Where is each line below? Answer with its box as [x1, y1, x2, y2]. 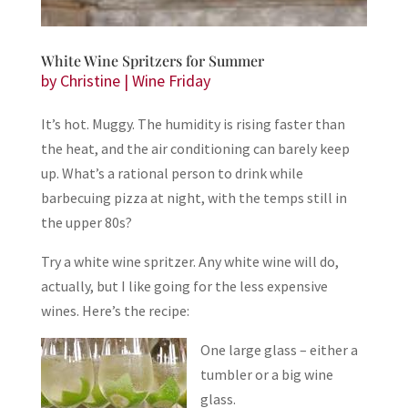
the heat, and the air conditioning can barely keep [40, 138, 350, 158]
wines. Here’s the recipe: [40, 301, 189, 320]
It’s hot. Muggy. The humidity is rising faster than [40, 114, 345, 133]
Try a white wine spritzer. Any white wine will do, [40, 251, 339, 270]
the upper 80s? [40, 212, 132, 231]
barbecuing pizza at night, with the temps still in [40, 188, 347, 207]
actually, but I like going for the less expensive [40, 276, 328, 295]
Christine [59, 69, 120, 91]
